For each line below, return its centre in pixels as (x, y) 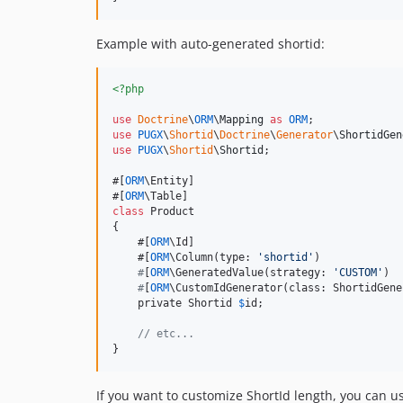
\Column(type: (213, 258)
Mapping (242, 120)
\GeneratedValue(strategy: (251, 273)
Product (169, 212)
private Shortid (175, 304)
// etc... (166, 334)
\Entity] (169, 181)
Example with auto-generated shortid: (210, 44)
